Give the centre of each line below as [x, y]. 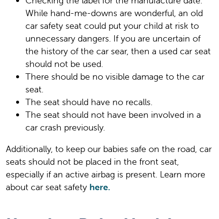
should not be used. [64, 64]
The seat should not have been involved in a [113, 114]
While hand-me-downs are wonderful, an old [114, 13]
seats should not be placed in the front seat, [92, 161]
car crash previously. [65, 127]
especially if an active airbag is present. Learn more [106, 174]
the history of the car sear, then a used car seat [118, 51]
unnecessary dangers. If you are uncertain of [113, 38]
